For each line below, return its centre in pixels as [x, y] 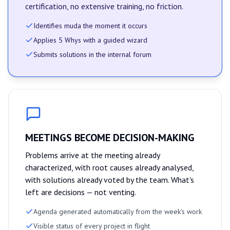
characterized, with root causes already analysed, [109, 167]
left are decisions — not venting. [81, 192]
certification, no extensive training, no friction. [104, 6]
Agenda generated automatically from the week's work [118, 212]
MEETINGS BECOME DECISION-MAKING [110, 138]
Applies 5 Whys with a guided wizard [90, 40]
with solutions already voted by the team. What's [110, 180]
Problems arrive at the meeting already [92, 155]
